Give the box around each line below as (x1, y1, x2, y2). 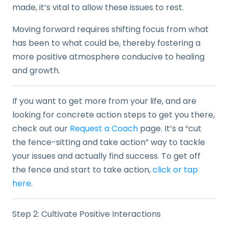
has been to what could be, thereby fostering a (12, 37, 201, 49)
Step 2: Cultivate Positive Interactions (12, 208, 161, 220)
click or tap (153, 164, 198, 176)
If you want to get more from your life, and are (12, 95, 196, 107)
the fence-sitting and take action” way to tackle (12, 136, 205, 148)
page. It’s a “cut (138, 123, 202, 134)
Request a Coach (70, 123, 138, 134)
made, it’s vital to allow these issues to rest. (12, 2, 184, 13)
